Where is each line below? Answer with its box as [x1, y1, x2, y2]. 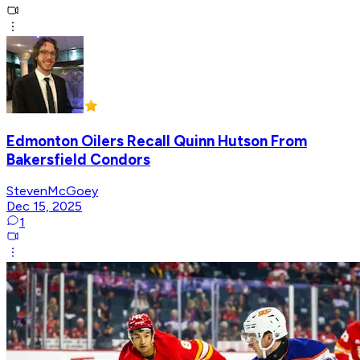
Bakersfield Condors [6, 149, 150, 169]
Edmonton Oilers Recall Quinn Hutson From [6, 131, 307, 150]
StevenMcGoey [6, 183, 98, 199]
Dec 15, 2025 [6, 198, 82, 215]
